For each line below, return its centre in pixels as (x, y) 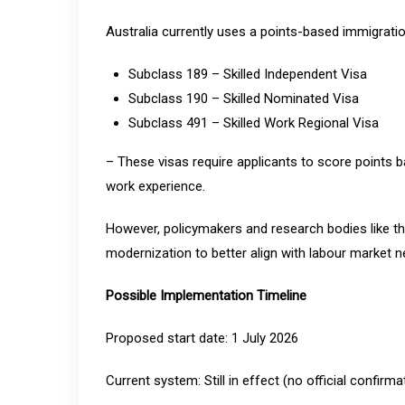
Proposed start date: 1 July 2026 (202, 338)
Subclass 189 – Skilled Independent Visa (248, 74)
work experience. (155, 186)
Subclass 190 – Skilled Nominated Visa (244, 99)
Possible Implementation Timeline (206, 296)
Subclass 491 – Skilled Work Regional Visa (254, 123)
